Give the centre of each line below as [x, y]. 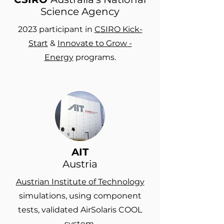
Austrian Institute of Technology [80, 182]
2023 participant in [56, 29]
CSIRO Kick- [118, 29]
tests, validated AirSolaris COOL [80, 210]
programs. [94, 57]
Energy [59, 57]
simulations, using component [80, 196]
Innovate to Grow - [94, 43]
